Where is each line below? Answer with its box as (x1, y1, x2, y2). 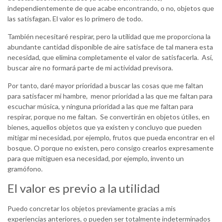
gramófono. (7, 165, 43, 173)
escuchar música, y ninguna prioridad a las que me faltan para (7, 102, 193, 111)
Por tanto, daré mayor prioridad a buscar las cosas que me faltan (7, 81, 203, 90)
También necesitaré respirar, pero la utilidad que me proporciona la (7, 32, 211, 41)
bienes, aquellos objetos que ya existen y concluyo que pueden (7, 123, 202, 132)
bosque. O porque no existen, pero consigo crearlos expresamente (7, 144, 214, 153)
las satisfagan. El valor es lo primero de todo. (7, 14, 143, 23)
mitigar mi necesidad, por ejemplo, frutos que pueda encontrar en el (7, 133, 215, 142)
